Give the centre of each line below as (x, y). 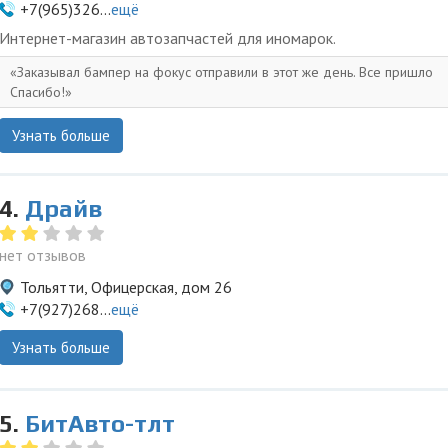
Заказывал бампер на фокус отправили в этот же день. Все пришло (225, 72)
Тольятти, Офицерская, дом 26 (126, 287)
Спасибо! (37, 92)
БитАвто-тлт (100, 423)
